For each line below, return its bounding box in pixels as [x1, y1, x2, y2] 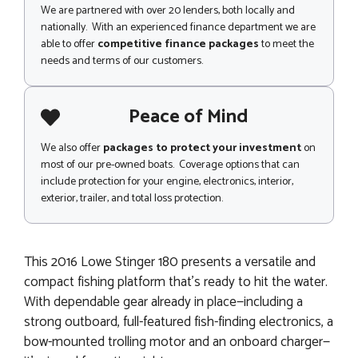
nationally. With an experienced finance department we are [41, 18, 316, 38]
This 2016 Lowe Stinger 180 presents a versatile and [24, 250, 316, 273]
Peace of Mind [129, 101, 249, 133]
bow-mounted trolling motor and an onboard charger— [24, 330, 330, 353]
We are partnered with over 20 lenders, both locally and [41, 2, 295, 21]
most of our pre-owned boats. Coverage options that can [41, 156, 300, 175]
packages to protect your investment [103, 139, 301, 158]
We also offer [41, 139, 103, 158]
